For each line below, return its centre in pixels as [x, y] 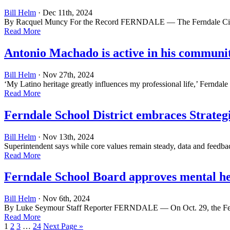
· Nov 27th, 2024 [65, 74]
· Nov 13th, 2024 [65, 137]
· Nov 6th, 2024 [63, 199]
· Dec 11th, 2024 [64, 12]
